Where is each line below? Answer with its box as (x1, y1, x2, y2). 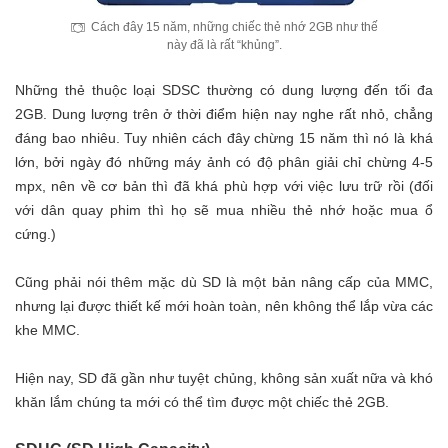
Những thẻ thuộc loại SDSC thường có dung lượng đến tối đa (15, 82, 433, 99)
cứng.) (15, 226, 56, 243)
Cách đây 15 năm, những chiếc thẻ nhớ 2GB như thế (91, 20, 378, 35)
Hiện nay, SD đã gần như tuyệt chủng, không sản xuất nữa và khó (15, 370, 433, 387)
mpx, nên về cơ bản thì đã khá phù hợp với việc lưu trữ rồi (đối (15, 178, 433, 195)
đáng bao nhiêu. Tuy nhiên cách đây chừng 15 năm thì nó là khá (15, 130, 433, 147)
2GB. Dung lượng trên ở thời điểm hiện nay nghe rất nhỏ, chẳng (15, 106, 433, 123)
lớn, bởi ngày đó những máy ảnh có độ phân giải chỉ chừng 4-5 (15, 154, 433, 171)
